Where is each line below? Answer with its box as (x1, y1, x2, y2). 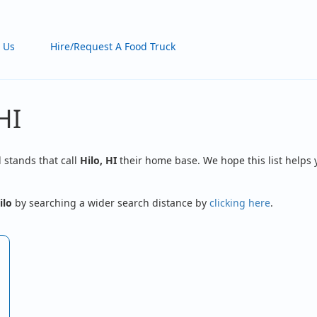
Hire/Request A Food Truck (50, 40, 176, 53)
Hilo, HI (80, 154, 117, 167)
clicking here (209, 196, 270, 209)
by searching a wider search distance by (12, 196, 209, 209)
